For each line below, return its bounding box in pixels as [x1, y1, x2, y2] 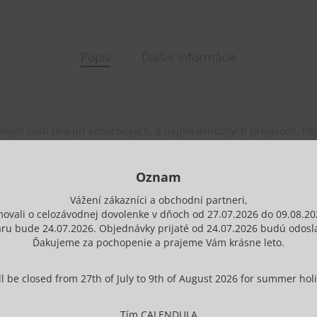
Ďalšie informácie [141, 49, 237, 66]
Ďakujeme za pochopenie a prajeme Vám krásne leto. [33, 236, 284, 249]
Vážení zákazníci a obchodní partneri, [69, 193, 248, 207]
